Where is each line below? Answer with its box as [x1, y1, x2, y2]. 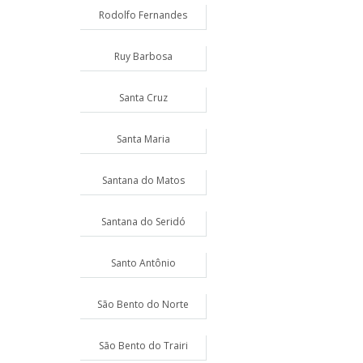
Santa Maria [116, 132, 170, 146]
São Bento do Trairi [98, 339, 188, 352]
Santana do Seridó [100, 215, 186, 228]
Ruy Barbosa [113, 49, 173, 63]
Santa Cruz [118, 91, 168, 105]
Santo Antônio [110, 256, 176, 270]
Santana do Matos [101, 173, 185, 187]
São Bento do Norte [97, 297, 189, 311]
